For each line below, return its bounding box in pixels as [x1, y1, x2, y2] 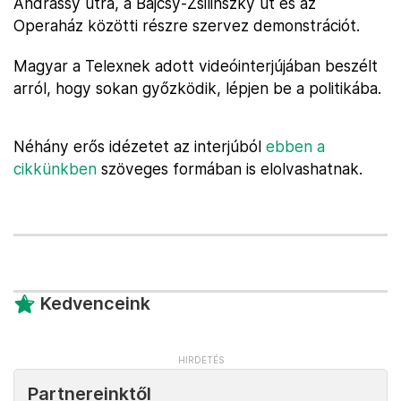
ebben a [266, 137, 325, 156]
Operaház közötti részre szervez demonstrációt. [13, 16, 360, 35]
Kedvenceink [40, 293, 150, 314]
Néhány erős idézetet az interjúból [13, 137, 266, 156]
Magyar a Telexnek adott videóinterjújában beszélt [13, 56, 378, 75]
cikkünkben [13, 159, 97, 178]
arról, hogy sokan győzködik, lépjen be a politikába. [13, 79, 381, 98]
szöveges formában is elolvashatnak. [97, 159, 363, 178]
